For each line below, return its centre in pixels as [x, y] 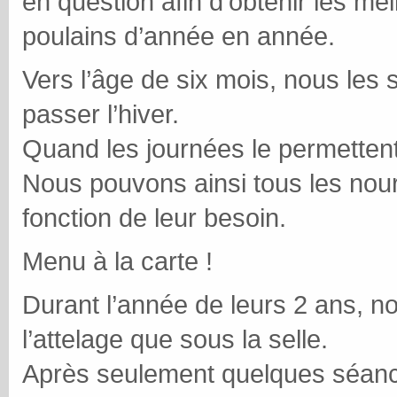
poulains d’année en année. [179, 36]
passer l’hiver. [101, 114]
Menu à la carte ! [117, 261]
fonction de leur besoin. [154, 218]
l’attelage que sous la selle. [175, 339]
